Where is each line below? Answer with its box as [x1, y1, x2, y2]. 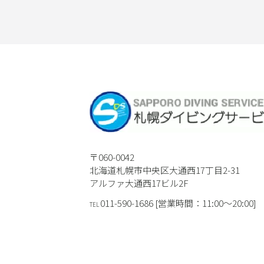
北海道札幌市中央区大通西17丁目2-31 [90, 164, 240, 177]
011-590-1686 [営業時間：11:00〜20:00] [100, 197, 256, 210]
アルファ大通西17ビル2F [90, 177, 188, 190]
